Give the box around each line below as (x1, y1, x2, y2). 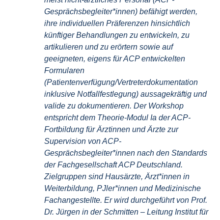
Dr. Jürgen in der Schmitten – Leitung (44, 207, 175, 216)
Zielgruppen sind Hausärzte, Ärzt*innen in (44, 172, 190, 181)
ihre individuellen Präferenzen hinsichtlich (44, 19, 190, 27)
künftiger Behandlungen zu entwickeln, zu (44, 30, 190, 39)
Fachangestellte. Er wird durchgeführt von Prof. (44, 195, 207, 204)
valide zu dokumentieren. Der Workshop (44, 101, 184, 110)
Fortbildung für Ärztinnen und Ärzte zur (44, 125, 178, 134)
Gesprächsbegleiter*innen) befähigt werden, (44, 7, 197, 16)
